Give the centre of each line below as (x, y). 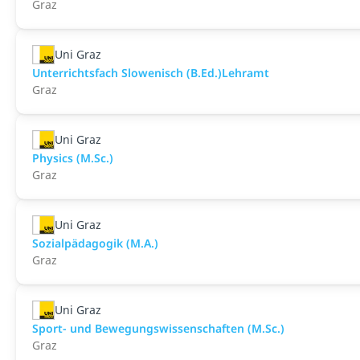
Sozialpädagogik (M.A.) (95, 243)
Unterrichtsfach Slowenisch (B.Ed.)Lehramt (151, 73)
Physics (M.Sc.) (73, 158)
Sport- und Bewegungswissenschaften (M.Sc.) (158, 328)
